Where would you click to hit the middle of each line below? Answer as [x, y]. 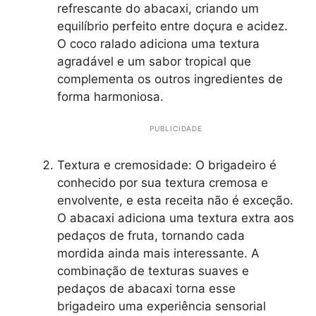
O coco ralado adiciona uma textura [158, 43]
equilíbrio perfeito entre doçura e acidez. [172, 26]
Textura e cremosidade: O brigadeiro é [167, 165]
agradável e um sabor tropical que [154, 61]
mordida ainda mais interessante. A [158, 253]
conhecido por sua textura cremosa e [163, 182]
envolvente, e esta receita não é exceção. [175, 200]
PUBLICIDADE [176, 128]
